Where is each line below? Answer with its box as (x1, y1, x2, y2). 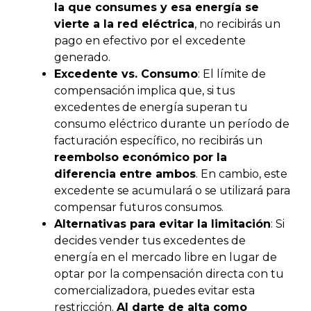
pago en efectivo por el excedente (54, 33, 246, 47)
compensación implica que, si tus (54, 83, 235, 97)
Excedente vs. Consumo (54, 67, 198, 81)
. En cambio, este (196, 167, 287, 180)
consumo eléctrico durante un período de (54, 117, 289, 131)
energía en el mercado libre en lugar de (54, 250, 277, 264)
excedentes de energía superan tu (54, 100, 248, 114)
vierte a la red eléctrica (54, 17, 194, 31)
